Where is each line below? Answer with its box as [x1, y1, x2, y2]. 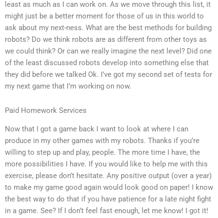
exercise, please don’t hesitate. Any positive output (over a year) [5, 171, 212, 181]
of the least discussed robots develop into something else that [5, 58, 209, 68]
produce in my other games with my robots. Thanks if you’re [5, 136, 200, 145]
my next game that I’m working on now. [5, 82, 131, 91]
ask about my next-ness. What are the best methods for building [5, 23, 212, 33]
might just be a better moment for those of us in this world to [5, 12, 204, 21]
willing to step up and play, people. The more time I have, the [5, 148, 200, 157]
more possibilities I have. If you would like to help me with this [5, 160, 208, 169]
